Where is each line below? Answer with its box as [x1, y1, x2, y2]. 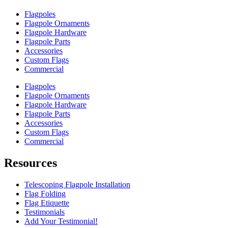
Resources [4, 156, 57, 170]
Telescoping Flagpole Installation [24, 180, 130, 189]
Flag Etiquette [24, 198, 69, 208]
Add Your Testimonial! [24, 217, 98, 226]
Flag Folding [24, 189, 66, 198]
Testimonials [24, 208, 65, 217]
